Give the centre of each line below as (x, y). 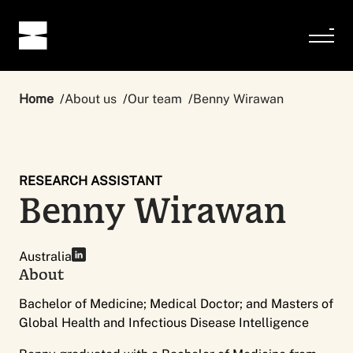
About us (91, 99)
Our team (155, 99)
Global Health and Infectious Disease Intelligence (164, 323)
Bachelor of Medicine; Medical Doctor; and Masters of (176, 304)
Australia (45, 256)
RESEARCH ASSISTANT (91, 181)
